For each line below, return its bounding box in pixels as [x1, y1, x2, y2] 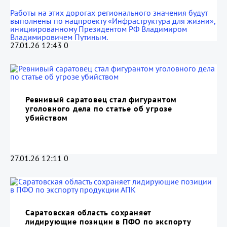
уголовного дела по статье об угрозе [25, 103, 173, 113]
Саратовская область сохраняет [25, 207, 152, 217]
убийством [25, 112, 68, 123]
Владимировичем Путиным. [10, 32, 108, 42]
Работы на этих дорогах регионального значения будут [10, 8, 208, 18]
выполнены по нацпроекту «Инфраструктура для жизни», [10, 16, 215, 26]
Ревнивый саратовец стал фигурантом [25, 94, 177, 104]
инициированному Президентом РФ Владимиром [10, 24, 187, 34]
